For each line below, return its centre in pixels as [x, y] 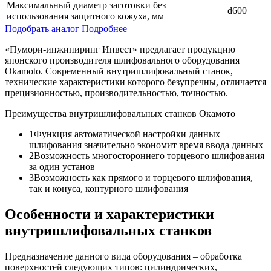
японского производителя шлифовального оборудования [122, 60]
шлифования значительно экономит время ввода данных [146, 145]
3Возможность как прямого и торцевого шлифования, [141, 177]
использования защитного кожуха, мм [85, 16]
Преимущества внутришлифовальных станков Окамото [120, 113]
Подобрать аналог [42, 28]
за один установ [62, 166]
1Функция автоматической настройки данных [125, 134]
